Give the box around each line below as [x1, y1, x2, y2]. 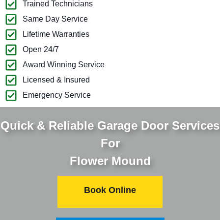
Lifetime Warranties [23, 30, 90, 39]
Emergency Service [23, 91, 91, 100]
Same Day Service [23, 15, 88, 24]
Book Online [84, 185, 136, 195]
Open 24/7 [23, 45, 59, 54]
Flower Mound [69, 154, 151, 167]
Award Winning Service [23, 60, 105, 69]
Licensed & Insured [23, 76, 90, 84]
